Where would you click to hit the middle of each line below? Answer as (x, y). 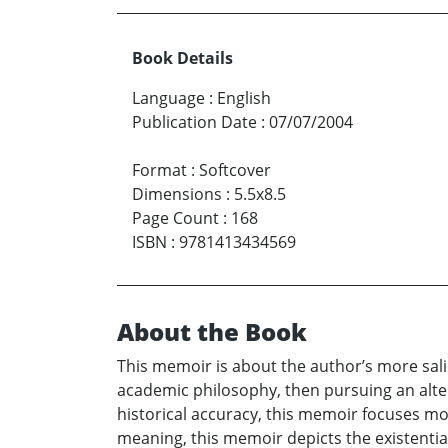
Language (168, 98)
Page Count (175, 218)
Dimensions (177, 194)
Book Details (182, 58)
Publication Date (194, 122)
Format (159, 170)
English (244, 98)
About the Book (212, 332)
